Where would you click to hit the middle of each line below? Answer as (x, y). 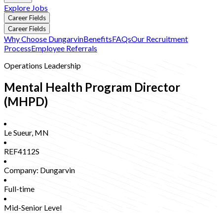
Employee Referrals (64, 48)
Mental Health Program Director (92, 87)
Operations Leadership (42, 65)
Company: (22, 170)
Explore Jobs (26, 7)
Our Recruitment (160, 38)
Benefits (98, 38)
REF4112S (22, 151)
